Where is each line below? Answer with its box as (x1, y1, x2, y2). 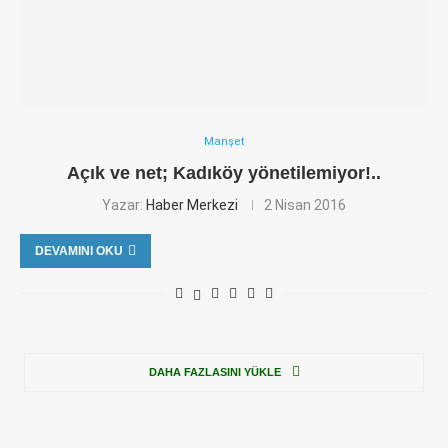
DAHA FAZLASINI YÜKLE (148, 366, 281, 378)
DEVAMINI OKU (35, 244, 123, 258)
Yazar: (102, 197, 146, 213)
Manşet (204, 135, 244, 148)
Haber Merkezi (146, 197, 238, 213)
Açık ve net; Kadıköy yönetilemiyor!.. (67, 163, 381, 183)
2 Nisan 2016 (264, 197, 346, 213)
